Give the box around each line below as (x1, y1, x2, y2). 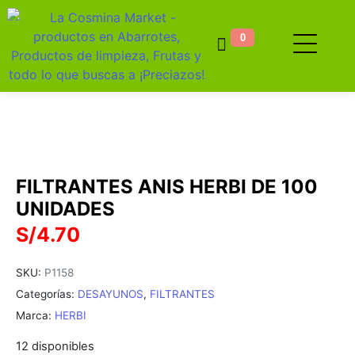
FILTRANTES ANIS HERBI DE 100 (16, 175, 318, 198)
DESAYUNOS (78, 288, 143, 300)
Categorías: (16, 288, 74, 300)
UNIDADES (16, 197, 115, 220)
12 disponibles (16, 338, 94, 353)
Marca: (16, 309, 55, 322)
